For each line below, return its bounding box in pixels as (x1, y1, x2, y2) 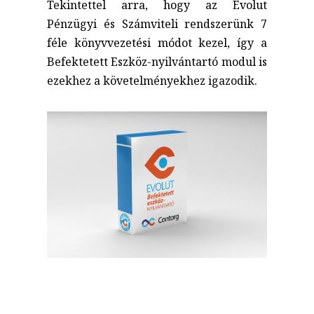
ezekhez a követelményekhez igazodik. (47, 72, 258, 88)
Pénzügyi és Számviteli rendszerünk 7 (47, 15, 267, 32)
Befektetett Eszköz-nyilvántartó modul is (47, 53, 267, 69)
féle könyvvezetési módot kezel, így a (47, 34, 267, 50)
